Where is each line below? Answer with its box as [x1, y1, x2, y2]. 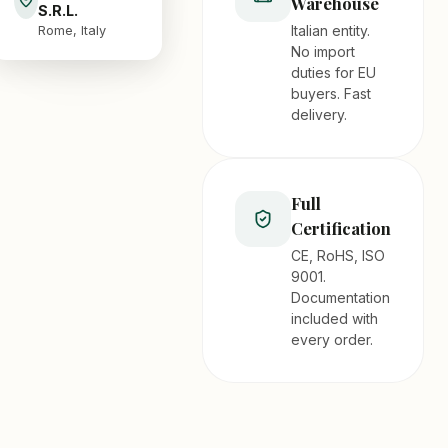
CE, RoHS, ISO [291, 246, 385, 264]
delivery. [291, 105, 347, 123]
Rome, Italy [38, 22, 107, 38]
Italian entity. [291, 21, 370, 39]
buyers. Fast [291, 84, 371, 102]
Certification [291, 216, 391, 239]
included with [291, 309, 378, 327]
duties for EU [291, 63, 376, 81]
